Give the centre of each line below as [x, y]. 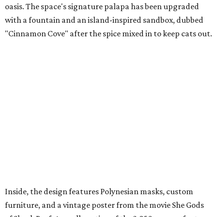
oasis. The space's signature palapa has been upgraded [102, 7]
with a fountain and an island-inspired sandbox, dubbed [104, 20]
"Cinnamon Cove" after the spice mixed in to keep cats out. [108, 34]
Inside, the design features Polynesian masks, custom [99, 192]
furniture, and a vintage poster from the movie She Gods [104, 205]
